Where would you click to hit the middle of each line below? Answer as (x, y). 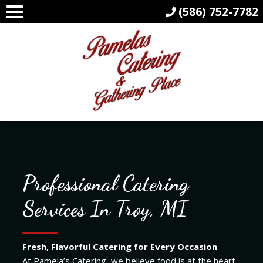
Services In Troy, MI (104, 208)
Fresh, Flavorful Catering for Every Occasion (119, 246)
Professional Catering (105, 183)
